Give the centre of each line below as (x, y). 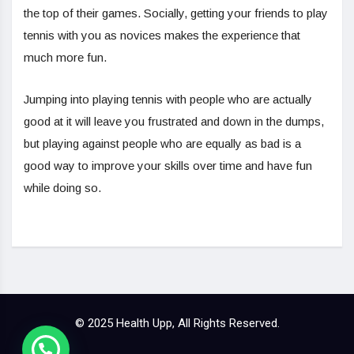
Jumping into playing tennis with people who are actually (168, 99)
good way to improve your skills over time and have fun (168, 165)
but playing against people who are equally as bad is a (162, 143)
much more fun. (65, 57)
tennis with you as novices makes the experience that (162, 35)
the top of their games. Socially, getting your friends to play (176, 13)
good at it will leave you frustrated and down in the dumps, (174, 121)
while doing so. (62, 187)
